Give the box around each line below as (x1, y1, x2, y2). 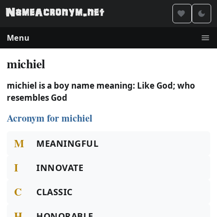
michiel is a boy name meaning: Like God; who (7, 80, 195, 91)
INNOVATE (36, 162, 84, 173)
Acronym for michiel (7, 111, 93, 125)
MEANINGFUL (36, 138, 99, 149)
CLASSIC (36, 186, 73, 198)
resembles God (7, 92, 67, 103)
